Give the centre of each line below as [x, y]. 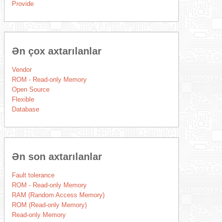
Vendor [22, 70]
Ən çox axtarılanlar [56, 51]
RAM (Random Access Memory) [58, 195]
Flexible [23, 99]
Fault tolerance [33, 175]
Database [25, 109]
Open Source [30, 89]
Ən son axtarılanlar [57, 157]
